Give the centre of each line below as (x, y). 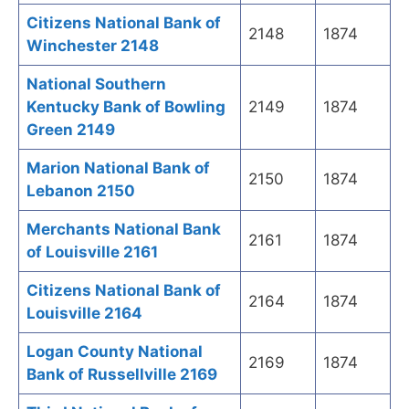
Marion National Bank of (118, 168)
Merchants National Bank (124, 230)
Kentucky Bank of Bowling (126, 107)
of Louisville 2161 (92, 252)
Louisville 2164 (84, 314)
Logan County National (115, 352)
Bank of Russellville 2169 (122, 375)
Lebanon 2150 (81, 191)
